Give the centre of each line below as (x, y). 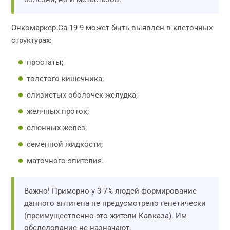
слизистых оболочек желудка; (82, 95)
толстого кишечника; (65, 79)
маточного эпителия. (65, 161)
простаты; (45, 62)
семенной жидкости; (65, 144)
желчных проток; (58, 111)
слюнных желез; (57, 128)
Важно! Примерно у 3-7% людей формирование (111, 191)
